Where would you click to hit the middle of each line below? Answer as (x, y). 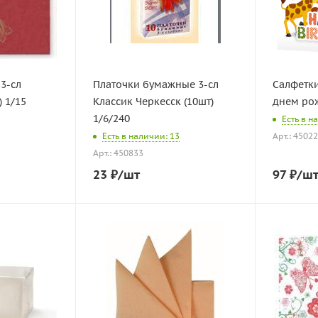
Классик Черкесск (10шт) (153, 102)
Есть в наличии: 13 (141, 136)
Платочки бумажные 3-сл (156, 84)
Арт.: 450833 (118, 153)
